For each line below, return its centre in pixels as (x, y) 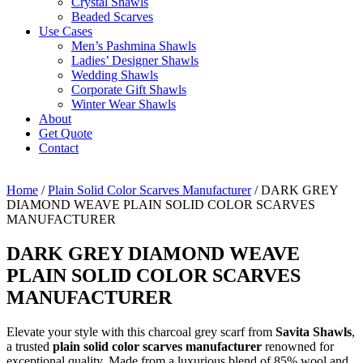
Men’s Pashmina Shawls (134, 46)
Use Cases (66, 31)
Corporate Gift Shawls (129, 90)
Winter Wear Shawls (124, 104)
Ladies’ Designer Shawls (135, 60)
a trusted (30, 346)
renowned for (298, 346)
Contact (59, 148)
